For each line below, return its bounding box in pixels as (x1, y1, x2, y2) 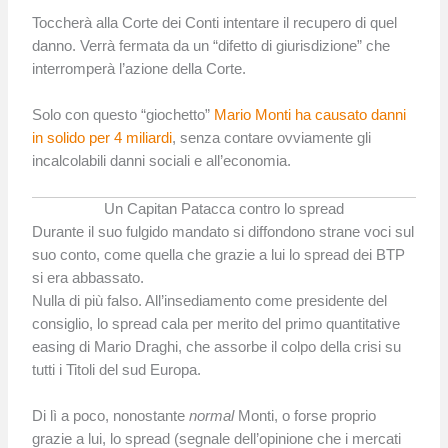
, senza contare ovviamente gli (172, 130, 372, 147)
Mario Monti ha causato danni (214, 107, 407, 124)
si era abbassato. (32, 269, 145, 286)
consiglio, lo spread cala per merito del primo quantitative (32, 315, 401, 332)
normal (189, 408, 235, 425)
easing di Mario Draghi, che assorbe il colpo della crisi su (32, 338, 402, 355)
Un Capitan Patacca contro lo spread (104, 200, 344, 217)
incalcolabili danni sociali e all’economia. (32, 153, 292, 170)
